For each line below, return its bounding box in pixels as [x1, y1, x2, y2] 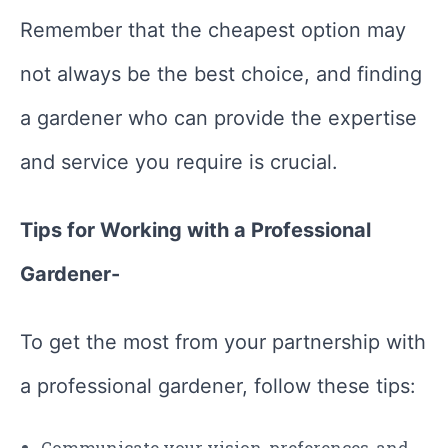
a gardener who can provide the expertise [20, 106, 417, 131]
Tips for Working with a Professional [20, 218, 371, 243]
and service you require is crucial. [20, 150, 338, 175]
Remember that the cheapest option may [20, 18, 406, 43]
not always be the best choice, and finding [20, 62, 422, 87]
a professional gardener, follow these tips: [20, 374, 416, 399]
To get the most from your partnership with [20, 330, 426, 355]
